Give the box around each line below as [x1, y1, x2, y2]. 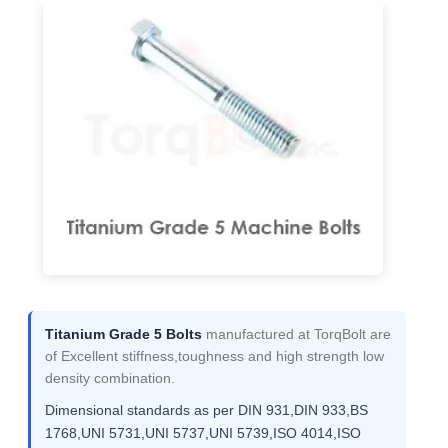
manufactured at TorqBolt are [202, 326, 391, 342]
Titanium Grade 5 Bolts [45, 326, 202, 342]
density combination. [45, 370, 175, 386]
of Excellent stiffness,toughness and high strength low [45, 348, 384, 364]
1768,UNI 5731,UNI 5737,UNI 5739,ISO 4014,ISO [45, 425, 361, 441]
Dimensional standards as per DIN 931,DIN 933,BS [45, 402, 368, 418]
